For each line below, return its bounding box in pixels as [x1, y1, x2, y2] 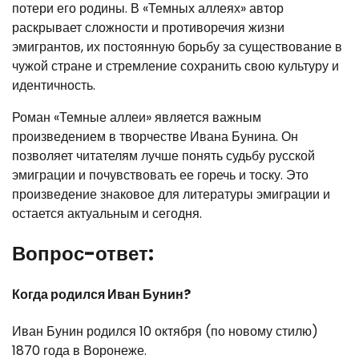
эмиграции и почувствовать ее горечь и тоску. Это [12, 166, 309, 185]
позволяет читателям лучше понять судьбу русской [12, 147, 315, 166]
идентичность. [12, 76, 95, 95]
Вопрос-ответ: [12, 240, 154, 268]
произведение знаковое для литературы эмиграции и [12, 185, 330, 204]
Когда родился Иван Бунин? [12, 285, 191, 305]
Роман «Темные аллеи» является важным [12, 108, 261, 127]
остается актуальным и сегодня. [12, 204, 202, 224]
